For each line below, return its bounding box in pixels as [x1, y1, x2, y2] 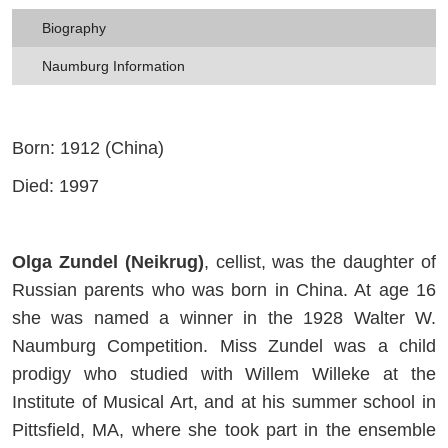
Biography [42, 19, 106, 36]
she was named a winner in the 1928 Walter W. [12, 307, 436, 328]
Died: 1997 [12, 175, 99, 196]
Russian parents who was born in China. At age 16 [12, 279, 436, 300]
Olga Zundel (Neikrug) [12, 251, 204, 272]
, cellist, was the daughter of [203, 251, 437, 272]
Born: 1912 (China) [12, 137, 164, 158]
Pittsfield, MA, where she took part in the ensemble [12, 419, 436, 440]
